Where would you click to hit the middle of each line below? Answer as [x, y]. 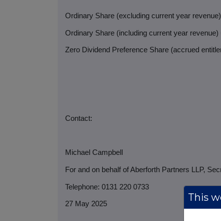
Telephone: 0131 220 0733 [107, 187]
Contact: [79, 118]
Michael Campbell [94, 153]
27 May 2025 [86, 204]
